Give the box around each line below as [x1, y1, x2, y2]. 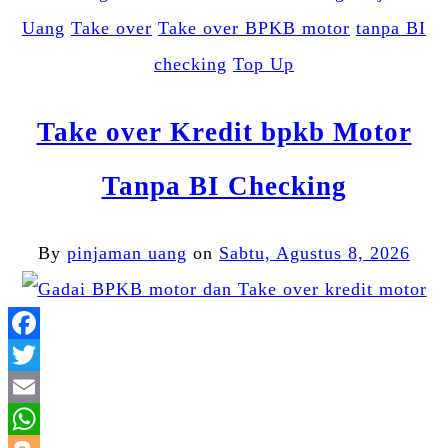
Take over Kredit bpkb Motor [36, 116, 412, 147]
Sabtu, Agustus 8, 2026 [219, 243, 410, 264]
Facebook [224, 345, 302, 366]
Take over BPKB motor [158, 18, 350, 39]
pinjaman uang [67, 243, 187, 264]
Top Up [233, 54, 294, 75]
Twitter [224, 377, 283, 398]
